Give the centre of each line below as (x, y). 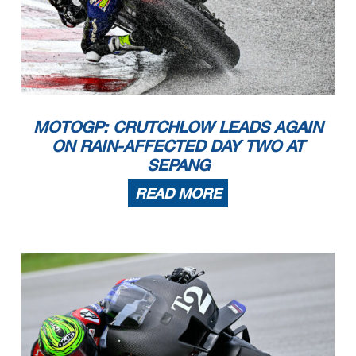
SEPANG (178, 165)
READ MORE (178, 193)
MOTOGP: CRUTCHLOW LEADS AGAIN (178, 127)
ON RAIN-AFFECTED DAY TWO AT (178, 146)
